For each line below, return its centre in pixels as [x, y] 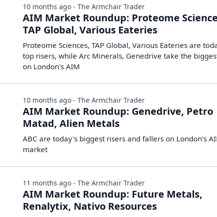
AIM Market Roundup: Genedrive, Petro [118, 111]
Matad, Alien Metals [71, 123]
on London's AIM [52, 66]
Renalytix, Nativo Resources [90, 206]
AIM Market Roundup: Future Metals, [113, 194]
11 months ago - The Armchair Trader [84, 183]
